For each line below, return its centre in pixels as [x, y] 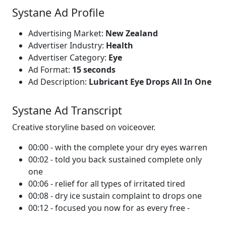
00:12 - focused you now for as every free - [109, 208]
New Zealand [132, 33]
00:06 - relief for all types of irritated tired [107, 184]
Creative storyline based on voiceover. [84, 127]
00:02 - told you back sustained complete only [115, 159]
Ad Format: [50, 70]
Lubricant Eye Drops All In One [150, 82]
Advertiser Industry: [67, 45]
